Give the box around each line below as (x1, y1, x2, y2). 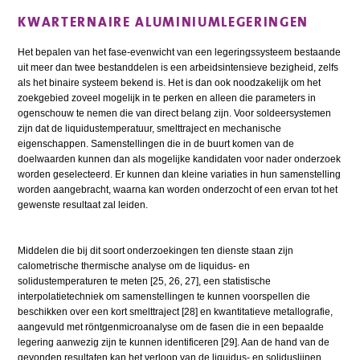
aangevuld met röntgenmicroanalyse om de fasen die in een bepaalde (18, 321, 325, 333)
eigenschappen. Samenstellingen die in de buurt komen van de (18, 137, 295, 149)
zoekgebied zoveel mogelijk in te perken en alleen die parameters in (18, 92, 317, 104)
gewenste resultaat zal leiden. (18, 198, 149, 211)
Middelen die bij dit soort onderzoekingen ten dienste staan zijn (18, 244, 294, 256)
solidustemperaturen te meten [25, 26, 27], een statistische (18, 275, 272, 287)
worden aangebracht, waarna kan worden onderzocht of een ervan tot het (18, 183, 338, 195)
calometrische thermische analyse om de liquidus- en (18, 260, 251, 272)
